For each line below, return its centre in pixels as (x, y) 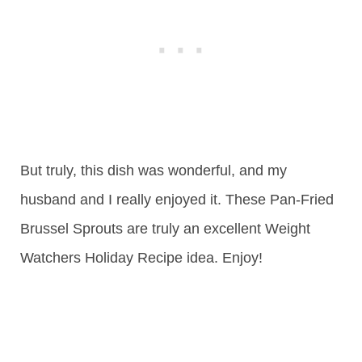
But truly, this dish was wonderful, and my (154, 171)
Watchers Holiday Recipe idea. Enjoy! (141, 258)
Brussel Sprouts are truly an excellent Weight (165, 229)
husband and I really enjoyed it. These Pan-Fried (177, 200)
